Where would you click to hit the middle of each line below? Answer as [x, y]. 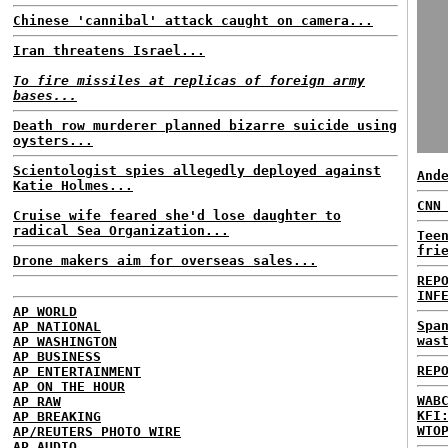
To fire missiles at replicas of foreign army [189, 80]
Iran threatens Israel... [109, 50]
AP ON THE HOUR [69, 386]
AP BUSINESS [57, 356]
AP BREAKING [57, 416]
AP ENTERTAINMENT [77, 371]
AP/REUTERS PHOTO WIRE [97, 431]
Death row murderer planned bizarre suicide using [205, 125]
